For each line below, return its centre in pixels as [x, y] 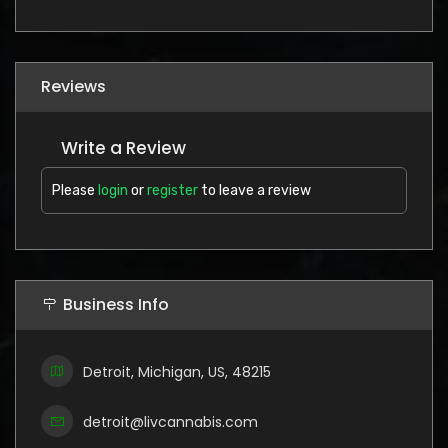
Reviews [73, 86]
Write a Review [123, 147]
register [172, 190]
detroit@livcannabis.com [170, 421]
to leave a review [254, 190]
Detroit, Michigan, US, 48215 [177, 371]
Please [75, 190]
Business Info [116, 304]
